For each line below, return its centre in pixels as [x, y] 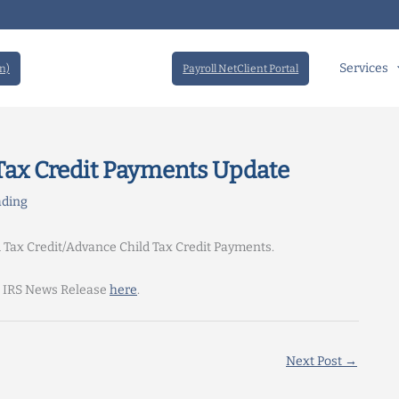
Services [364, 68]
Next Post [315, 362]
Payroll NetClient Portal [241, 69]
